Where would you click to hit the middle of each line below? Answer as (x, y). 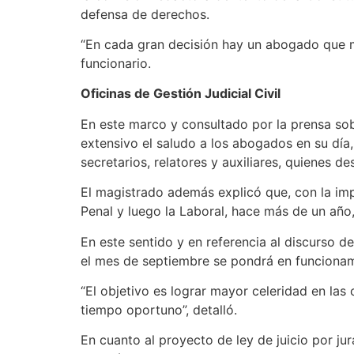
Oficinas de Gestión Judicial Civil (181, 94)
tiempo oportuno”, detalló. (159, 309)
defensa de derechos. (147, 14)
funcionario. (116, 64)
